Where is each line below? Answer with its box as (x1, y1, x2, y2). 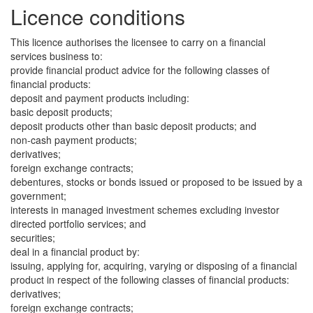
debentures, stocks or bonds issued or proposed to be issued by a (10, 175, 303, 189)
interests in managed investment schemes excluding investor (10, 203, 279, 217)
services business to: (10, 49, 103, 63)
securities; (10, 231, 55, 245)
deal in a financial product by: (10, 245, 140, 259)
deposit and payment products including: (10, 91, 189, 105)
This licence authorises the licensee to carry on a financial (10, 35, 265, 49)
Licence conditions (10, 1, 185, 31)
